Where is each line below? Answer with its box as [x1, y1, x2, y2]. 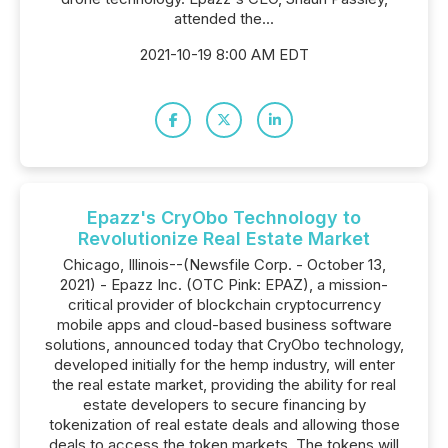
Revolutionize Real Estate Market [78, 228, 370, 249]
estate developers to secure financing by [82, 395, 366, 414]
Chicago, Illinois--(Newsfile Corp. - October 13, [62, 255, 386, 274]
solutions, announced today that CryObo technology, [44, 335, 404, 354]
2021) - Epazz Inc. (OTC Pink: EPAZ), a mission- [60, 275, 388, 294]
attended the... [174, 9, 274, 28]
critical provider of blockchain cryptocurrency [67, 295, 381, 314]
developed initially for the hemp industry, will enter [53, 355, 395, 374]
